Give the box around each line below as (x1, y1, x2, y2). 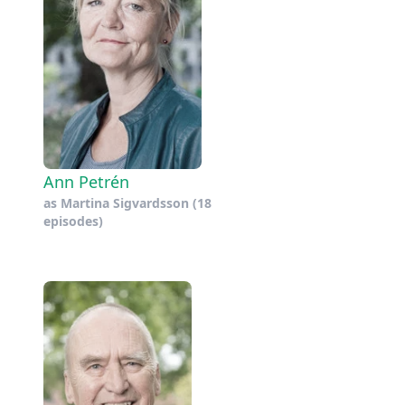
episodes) (43, 212, 103, 230)
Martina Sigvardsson (61, 193, 189, 212)
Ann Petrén (43, 170, 129, 193)
